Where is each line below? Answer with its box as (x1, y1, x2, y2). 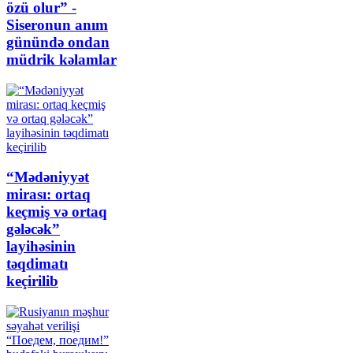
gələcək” (6, 221, 60, 238)
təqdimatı (6, 255, 68, 273)
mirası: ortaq (6, 186, 91, 203)
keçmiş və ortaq (6, 203, 107, 221)
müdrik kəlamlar (6, 50, 117, 68)
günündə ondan (6, 33, 110, 50)
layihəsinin (6, 238, 76, 255)
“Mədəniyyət (6, 169, 89, 186)
